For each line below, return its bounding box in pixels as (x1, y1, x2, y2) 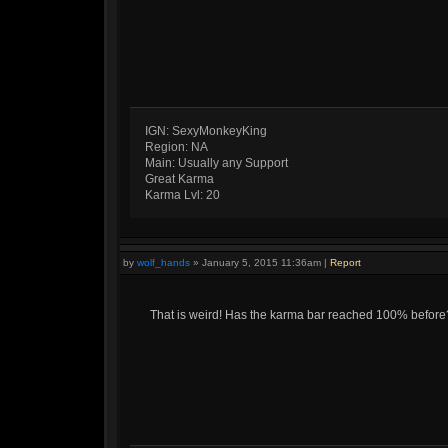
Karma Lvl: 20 (145, 188, 220, 202)
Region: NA (145, 140, 208, 154)
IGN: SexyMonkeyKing (145, 124, 267, 138)
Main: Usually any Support (145, 156, 288, 170)
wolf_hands (137, 257, 190, 268)
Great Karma (145, 172, 214, 186)
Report (330, 257, 361, 268)
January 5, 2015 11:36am (202, 257, 321, 268)
